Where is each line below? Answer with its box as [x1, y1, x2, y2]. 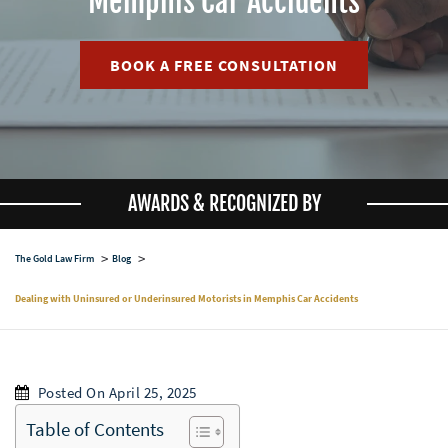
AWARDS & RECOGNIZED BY [127, 190, 321, 216]
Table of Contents [26, 416, 164, 441]
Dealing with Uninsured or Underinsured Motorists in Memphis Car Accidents [15, 291, 358, 305]
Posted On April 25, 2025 [37, 382, 197, 402]
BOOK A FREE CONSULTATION [110, 54, 338, 75]
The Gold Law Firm [15, 251, 94, 265]
